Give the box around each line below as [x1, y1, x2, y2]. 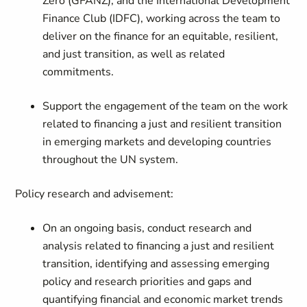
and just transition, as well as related [42, 47, 225, 62]
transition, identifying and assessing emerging [42, 256, 270, 271]
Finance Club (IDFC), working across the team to [42, 11, 281, 26]
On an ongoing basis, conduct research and [42, 221, 252, 236]
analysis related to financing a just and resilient [42, 238, 275, 254]
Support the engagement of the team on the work [42, 99, 288, 114]
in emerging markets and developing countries [42, 134, 272, 149]
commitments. [42, 64, 114, 79]
